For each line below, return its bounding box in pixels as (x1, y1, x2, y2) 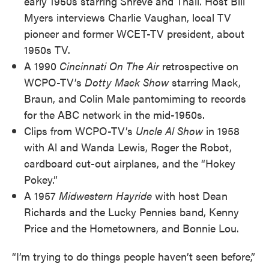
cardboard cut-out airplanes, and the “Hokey (24, 156, 235, 171)
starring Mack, (172, 74, 241, 90)
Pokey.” (24, 172, 58, 187)
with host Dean (155, 188, 228, 204)
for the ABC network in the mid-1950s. (24, 107, 205, 122)
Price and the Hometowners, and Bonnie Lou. (24, 220, 239, 236)
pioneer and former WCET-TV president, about (24, 26, 244, 41)
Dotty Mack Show (85, 74, 172, 90)
